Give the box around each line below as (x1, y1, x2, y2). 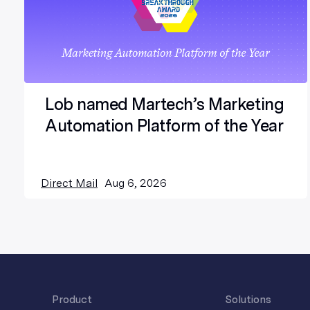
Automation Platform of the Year (45, 116, 284, 136)
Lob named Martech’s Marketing (45, 94, 284, 115)
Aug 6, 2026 (104, 176, 167, 190)
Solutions (224, 293, 271, 307)
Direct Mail (41, 176, 98, 190)
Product (52, 293, 92, 307)
